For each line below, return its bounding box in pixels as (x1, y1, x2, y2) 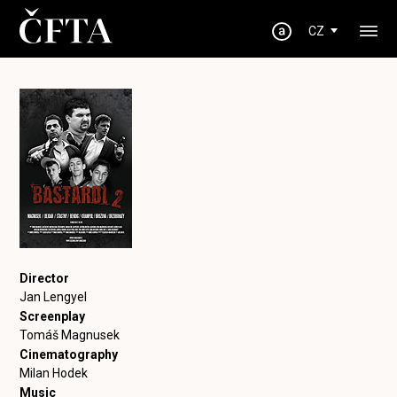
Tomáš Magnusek (19, 328, 121, 342)
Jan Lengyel (19, 290, 88, 304)
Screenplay (19, 309, 86, 323)
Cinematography (19, 347, 119, 362)
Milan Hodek (19, 366, 89, 380)
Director (19, 271, 70, 285)
